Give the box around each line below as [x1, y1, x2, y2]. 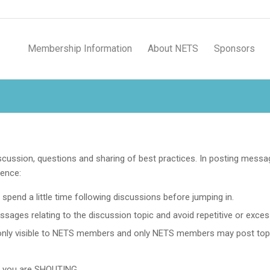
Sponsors [213, 43, 255, 54]
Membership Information [27, 43, 132, 54]
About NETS [147, 43, 198, 54]
